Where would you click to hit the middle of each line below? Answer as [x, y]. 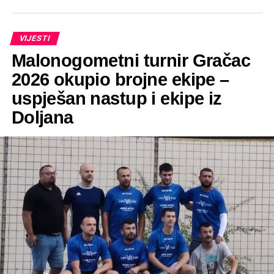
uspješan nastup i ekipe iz [117, 99]
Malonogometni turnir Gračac [131, 61]
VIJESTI [35, 39]
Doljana [42, 118]
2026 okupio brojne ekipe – [120, 80]
